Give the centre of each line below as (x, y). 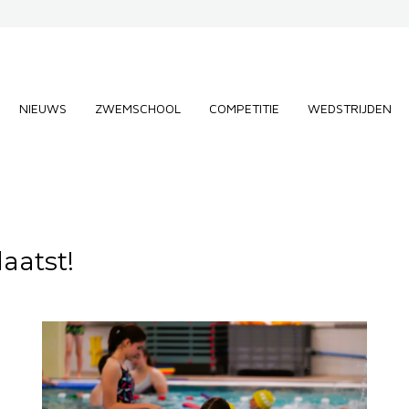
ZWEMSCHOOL (138, 108)
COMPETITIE (244, 108)
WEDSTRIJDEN (350, 108)
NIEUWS (43, 108)
